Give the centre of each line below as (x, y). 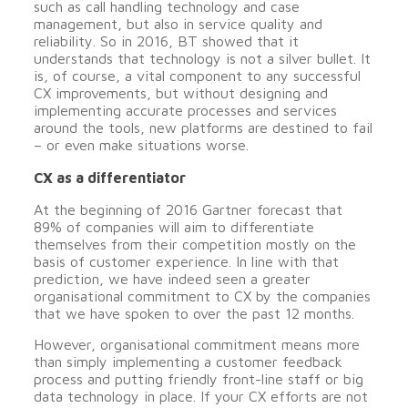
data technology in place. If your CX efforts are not (200, 396)
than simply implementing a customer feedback (188, 362)
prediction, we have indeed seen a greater (172, 279)
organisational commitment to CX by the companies (202, 296)
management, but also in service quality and (178, 24)
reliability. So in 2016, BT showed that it (166, 41)
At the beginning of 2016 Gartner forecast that (188, 209)
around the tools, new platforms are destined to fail (203, 127)
